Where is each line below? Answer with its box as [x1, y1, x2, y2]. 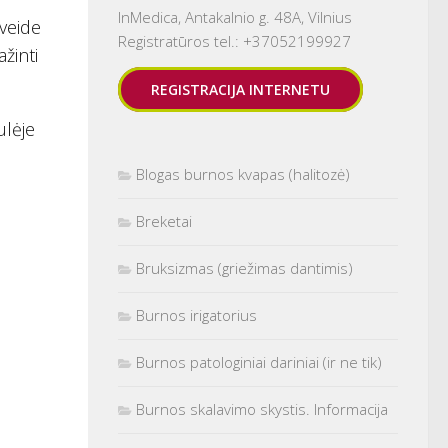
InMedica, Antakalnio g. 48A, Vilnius [118, 6, 352, 27]
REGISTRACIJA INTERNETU [151, 79, 330, 99]
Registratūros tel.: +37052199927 [118, 30, 351, 51]
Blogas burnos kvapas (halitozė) [136, 163, 350, 184]
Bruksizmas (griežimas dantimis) [136, 257, 353, 278]
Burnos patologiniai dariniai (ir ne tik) [136, 351, 382, 372]
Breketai [136, 210, 192, 231]
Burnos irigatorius [136, 304, 257, 325]
